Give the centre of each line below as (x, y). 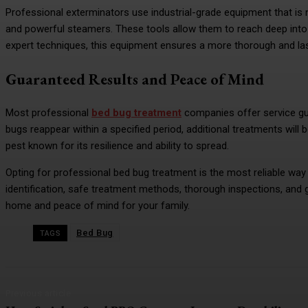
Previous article (38, 293)
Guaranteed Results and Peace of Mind (135, 79)
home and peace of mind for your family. (98, 205)
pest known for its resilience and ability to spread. (117, 145)
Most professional (48, 112)
